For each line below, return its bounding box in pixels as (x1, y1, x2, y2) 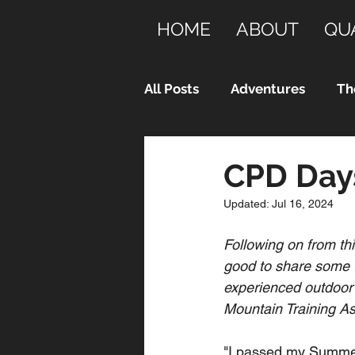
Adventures (231, 80, 305, 97)
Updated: (223, 197, 272, 210)
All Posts (144, 80, 199, 97)
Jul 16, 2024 (272, 197, 334, 210)
